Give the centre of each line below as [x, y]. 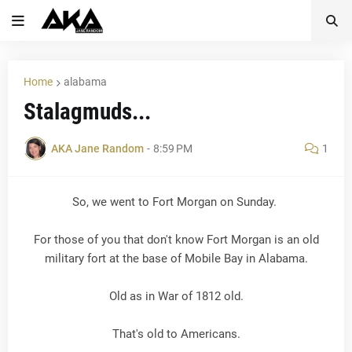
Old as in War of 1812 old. [176, 296]
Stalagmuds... [87, 112]
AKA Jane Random [97, 148]
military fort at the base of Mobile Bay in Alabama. [176, 258]
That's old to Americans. [176, 334]
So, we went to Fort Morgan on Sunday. [176, 202]
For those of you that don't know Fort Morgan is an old [176, 240]
